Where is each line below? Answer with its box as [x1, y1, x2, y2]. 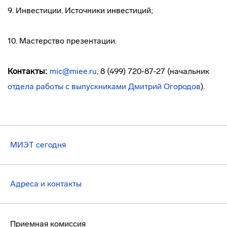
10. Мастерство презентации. [8, 36, 117, 46]
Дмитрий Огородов [128, 82, 201, 91]
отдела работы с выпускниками [8, 82, 126, 91]
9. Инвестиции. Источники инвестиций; [8, 6, 153, 15]
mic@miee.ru [50, 66, 97, 76]
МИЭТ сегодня [10, 140, 66, 149]
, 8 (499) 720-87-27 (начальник [97, 66, 209, 76]
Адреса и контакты [10, 179, 82, 188]
